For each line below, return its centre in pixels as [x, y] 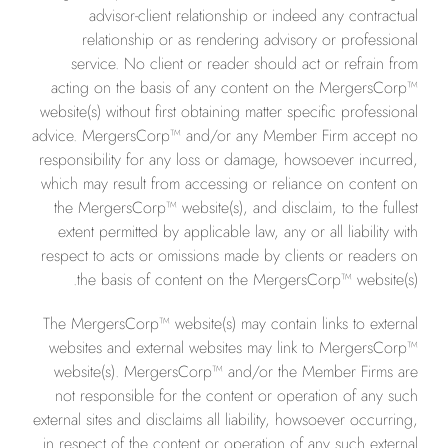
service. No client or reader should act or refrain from [244, 63]
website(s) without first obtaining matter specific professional [229, 111]
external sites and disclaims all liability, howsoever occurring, [225, 419]
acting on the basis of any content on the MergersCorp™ [234, 87]
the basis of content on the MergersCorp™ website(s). [247, 279]
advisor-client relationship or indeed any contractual [253, 15]
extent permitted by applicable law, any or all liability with [238, 231]
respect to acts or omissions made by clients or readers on [229, 255]
